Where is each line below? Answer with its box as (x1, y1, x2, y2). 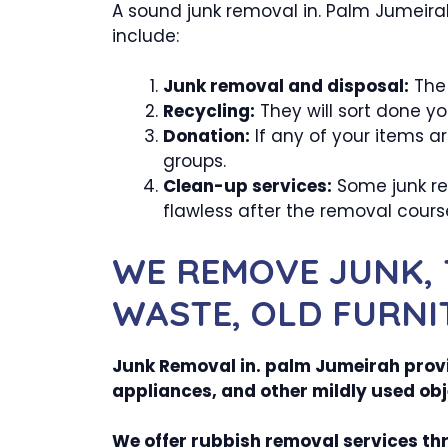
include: (112, 23, 179, 48)
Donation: (163, 124, 250, 148)
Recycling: (163, 99, 255, 123)
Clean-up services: (163, 174, 332, 198)
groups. (163, 149, 226, 173)
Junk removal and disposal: (163, 74, 409, 98)
